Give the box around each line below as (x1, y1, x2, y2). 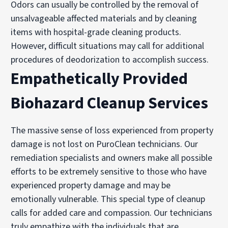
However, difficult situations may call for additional (11, 39, 205, 52)
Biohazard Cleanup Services (11, 91, 209, 115)
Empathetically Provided (11, 67, 188, 91)
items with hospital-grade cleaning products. (11, 25, 182, 39)
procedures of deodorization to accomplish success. (11, 53, 209, 66)
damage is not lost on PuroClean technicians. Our (11, 137, 198, 151)
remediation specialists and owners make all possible (11, 151, 213, 164)
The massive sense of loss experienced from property (11, 124, 214, 137)
